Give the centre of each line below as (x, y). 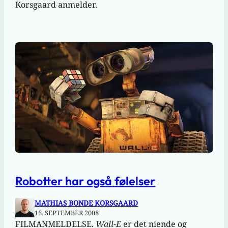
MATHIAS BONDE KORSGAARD (87, 203)
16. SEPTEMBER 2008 (67, 212)
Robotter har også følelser (85, 181)
